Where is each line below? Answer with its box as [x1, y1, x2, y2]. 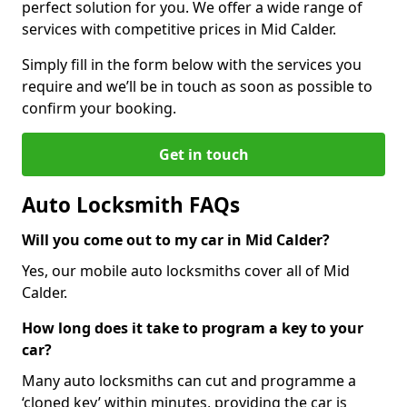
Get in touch [158, 144, 249, 164]
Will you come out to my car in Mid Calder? [22, 229, 330, 250]
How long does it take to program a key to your [22, 317, 363, 338]
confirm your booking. [22, 97, 176, 118]
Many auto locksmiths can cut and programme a [22, 370, 356, 391]
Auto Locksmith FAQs [22, 190, 240, 219]
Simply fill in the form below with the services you [22, 54, 362, 74]
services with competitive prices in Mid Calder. [22, 18, 336, 39]
